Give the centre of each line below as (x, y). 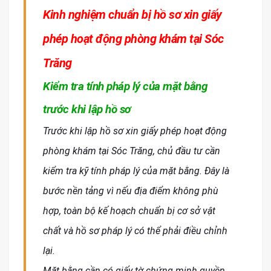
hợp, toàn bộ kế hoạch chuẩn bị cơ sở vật (129, 211)
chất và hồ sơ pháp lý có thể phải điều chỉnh (135, 231)
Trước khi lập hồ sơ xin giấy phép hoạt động (135, 131)
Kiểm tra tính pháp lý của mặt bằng (125, 87)
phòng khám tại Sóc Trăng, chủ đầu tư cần (132, 151)
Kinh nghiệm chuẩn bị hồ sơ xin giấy (132, 15)
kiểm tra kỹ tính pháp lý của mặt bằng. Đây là (136, 171)
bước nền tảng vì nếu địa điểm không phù (131, 191)
